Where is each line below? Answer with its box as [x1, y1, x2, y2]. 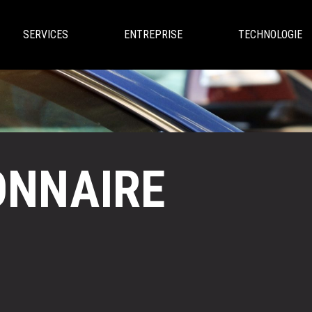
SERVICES [22, 28, 68, 41]
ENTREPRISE [123, 28, 182, 41]
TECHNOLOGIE [237, 28, 302, 41]
